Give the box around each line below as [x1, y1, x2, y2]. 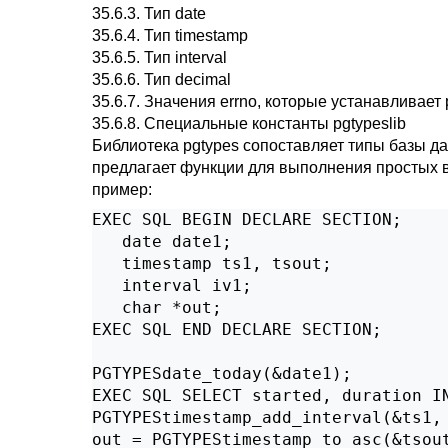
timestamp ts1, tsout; [92, 254, 332, 273]
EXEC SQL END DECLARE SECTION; [92, 320, 382, 339]
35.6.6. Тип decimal [92, 71, 231, 88]
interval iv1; [92, 276, 252, 295]
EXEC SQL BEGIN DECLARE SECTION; [92, 210, 402, 229]
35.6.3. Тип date [92, 5, 206, 22]
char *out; [92, 298, 222, 317]
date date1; [92, 232, 232, 251]
